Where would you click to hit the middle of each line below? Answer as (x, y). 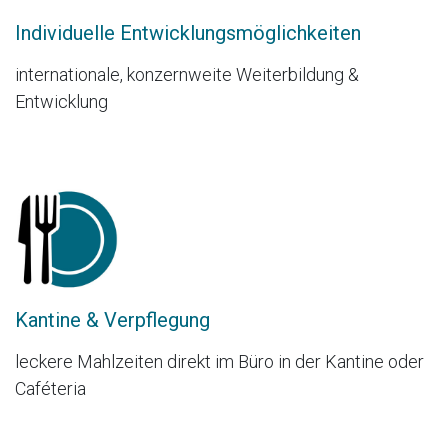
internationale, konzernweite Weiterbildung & (187, 75)
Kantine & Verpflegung (112, 319)
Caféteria (50, 388)
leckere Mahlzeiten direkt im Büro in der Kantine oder (219, 361)
